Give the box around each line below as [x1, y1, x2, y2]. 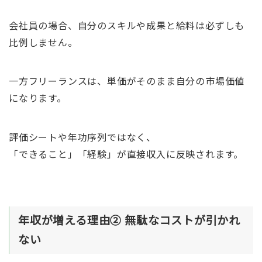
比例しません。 [8, 35, 78, 50]
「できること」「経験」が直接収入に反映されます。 [8, 146, 244, 161]
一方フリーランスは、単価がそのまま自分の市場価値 [8, 74, 245, 88]
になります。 [8, 91, 67, 105]
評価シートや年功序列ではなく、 [8, 129, 156, 144]
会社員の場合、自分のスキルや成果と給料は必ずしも [8, 18, 245, 33]
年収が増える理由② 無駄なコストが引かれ [18, 212, 240, 229]
